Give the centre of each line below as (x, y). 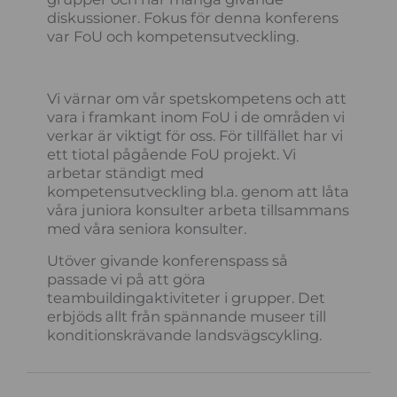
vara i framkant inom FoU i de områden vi (196, 117)
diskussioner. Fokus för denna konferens (193, 17)
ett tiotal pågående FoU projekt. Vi (172, 154)
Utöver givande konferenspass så (168, 261)
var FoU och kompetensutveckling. (173, 36)
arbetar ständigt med (126, 172)
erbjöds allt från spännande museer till (187, 317)
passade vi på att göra (127, 280)
